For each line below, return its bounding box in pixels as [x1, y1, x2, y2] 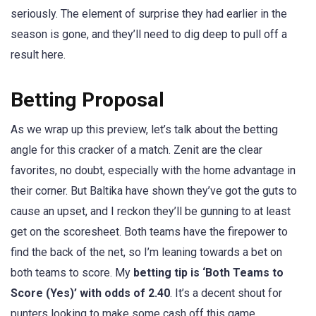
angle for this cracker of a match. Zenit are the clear [11, 142, 262, 157]
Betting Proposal [11, 87, 164, 111]
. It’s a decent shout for [170, 286, 282, 300]
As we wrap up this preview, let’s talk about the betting [11, 122, 278, 136]
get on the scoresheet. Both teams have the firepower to [11, 224, 288, 238]
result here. [11, 47, 66, 61]
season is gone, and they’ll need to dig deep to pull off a [11, 27, 287, 41]
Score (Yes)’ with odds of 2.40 [11, 286, 170, 300]
